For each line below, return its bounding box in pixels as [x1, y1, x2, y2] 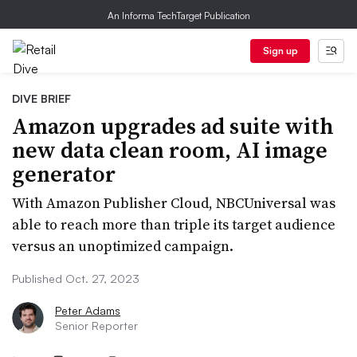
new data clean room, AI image [12, 135, 328, 165]
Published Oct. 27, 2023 [12, 272, 139, 285]
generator [12, 159, 116, 189]
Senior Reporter [55, 319, 138, 332]
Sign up [262, 45, 298, 57]
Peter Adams [55, 304, 120, 317]
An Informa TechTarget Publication [107, 10, 250, 22]
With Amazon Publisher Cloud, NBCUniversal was [12, 193, 335, 213]
